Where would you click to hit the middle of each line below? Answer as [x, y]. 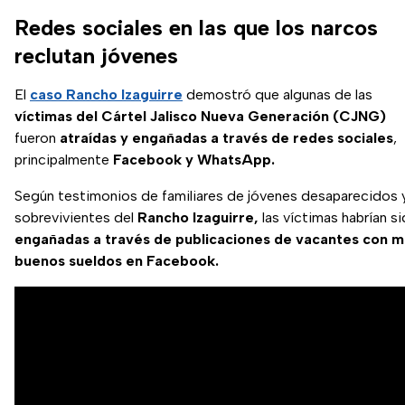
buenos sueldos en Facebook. [117, 260]
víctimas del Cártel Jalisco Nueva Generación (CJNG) [200, 116]
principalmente [64, 159]
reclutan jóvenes [96, 55]
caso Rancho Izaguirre [106, 94]
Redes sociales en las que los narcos [196, 27]
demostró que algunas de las [278, 94]
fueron [37, 137]
